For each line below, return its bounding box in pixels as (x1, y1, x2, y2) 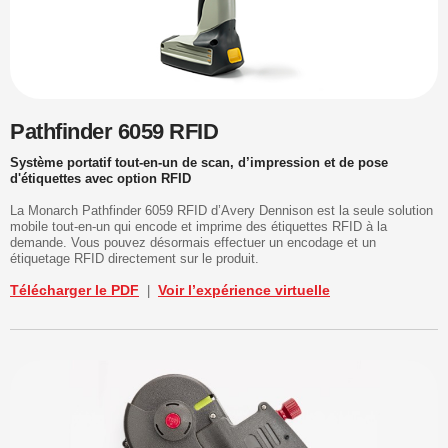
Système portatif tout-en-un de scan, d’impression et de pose (10, 155, 388, 171)
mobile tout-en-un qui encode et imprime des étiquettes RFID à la (10, 219, 387, 235)
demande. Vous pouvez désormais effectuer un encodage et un (10, 235, 376, 251)
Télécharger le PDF (10, 282, 139, 299)
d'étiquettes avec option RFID (10, 171, 191, 187)
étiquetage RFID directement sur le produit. (10, 251, 259, 267)
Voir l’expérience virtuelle (158, 282, 330, 299)
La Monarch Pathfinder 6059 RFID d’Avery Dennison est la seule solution (10, 203, 433, 219)
